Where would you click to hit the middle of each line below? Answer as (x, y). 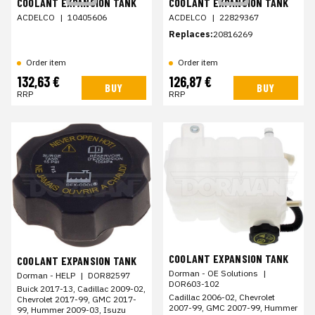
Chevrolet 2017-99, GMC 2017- (77, 299)
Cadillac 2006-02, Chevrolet (222, 297)
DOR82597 (109, 275)
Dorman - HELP (46, 275)
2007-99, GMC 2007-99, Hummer (233, 307)
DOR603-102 (194, 283)
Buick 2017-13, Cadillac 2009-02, (81, 288)
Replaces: (191, 34)
